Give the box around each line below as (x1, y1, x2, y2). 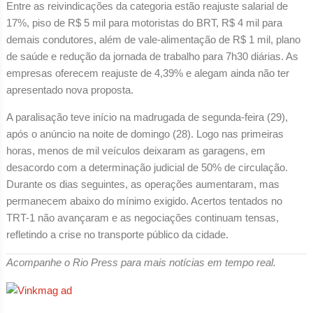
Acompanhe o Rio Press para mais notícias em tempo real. (6, 256, 276, 268)
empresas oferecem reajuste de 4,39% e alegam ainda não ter (6, 66, 289, 79)
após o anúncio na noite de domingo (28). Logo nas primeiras (6, 127, 284, 140)
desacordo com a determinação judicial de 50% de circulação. (6, 161, 288, 173)
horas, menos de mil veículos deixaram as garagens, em (6, 144, 265, 156)
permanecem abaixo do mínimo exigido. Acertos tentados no (6, 194, 282, 207)
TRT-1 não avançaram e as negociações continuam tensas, (6, 211, 279, 224)
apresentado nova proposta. (6, 83, 133, 96)
